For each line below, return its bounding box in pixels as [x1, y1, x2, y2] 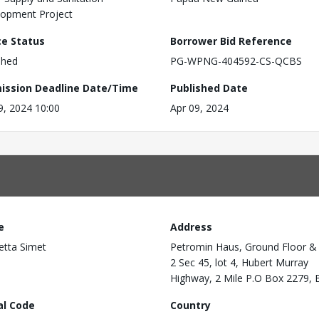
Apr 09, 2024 [170, 101, 229, 115]
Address [170, 220, 212, 234]
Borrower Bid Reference [170, 34, 292, 48]
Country [170, 298, 211, 312]
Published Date [170, 81, 248, 95]
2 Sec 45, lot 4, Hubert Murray [170, 256, 308, 269]
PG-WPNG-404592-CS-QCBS [170, 54, 302, 68]
